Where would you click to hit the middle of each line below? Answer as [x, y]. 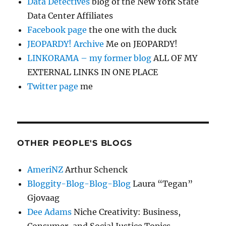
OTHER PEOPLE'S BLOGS [75, 143]
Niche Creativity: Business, [126, 212]
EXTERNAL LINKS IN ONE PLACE [93, 72]
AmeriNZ [45, 169]
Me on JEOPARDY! [141, 44]
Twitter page [53, 86]
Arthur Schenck [96, 169]
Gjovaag [44, 197]
